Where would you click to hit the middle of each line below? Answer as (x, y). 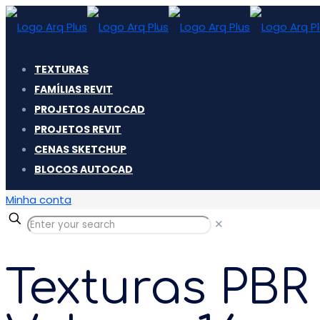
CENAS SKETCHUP (80, 149)
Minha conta (39, 200)
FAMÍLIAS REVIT (74, 89)
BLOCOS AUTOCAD (84, 169)
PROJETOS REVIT (78, 129)
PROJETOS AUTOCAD (90, 109)
